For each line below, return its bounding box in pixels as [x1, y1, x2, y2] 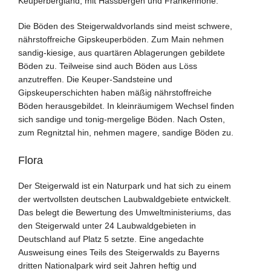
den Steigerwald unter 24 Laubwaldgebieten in [18, 221, 196, 231]
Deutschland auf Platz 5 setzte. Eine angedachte [18, 234, 204, 244]
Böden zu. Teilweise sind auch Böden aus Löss [18, 61, 197, 71]
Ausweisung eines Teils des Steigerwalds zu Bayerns [18, 247, 220, 258]
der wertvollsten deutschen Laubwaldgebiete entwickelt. [18, 194, 231, 204]
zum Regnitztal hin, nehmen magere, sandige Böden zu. [18, 128, 233, 138]
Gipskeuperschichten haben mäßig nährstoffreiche [18, 88, 212, 98]
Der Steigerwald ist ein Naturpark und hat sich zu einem [18, 181, 231, 191]
